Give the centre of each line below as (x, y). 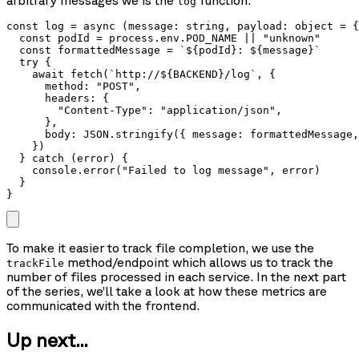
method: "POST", (74, 87)
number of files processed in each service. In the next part (176, 277)
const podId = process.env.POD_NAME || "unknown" (163, 38)
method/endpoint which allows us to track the (199, 262)
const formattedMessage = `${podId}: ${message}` (163, 50)
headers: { (58, 99)
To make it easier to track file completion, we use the (160, 248)
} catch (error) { (67, 159)
